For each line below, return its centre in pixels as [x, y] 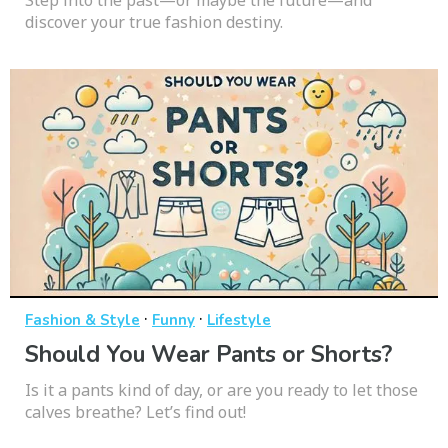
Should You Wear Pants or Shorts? [208, 354]
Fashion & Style [82, 319]
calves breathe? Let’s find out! [135, 411]
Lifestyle [239, 319]
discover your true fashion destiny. [154, 21]
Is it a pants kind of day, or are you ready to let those [221, 389]
